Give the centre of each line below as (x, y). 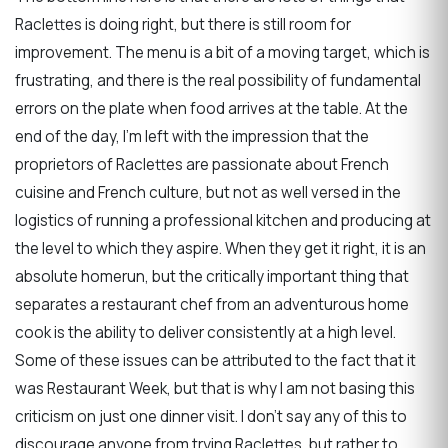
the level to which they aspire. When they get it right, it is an (220, 248)
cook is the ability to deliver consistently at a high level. (205, 332)
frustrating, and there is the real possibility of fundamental (218, 80)
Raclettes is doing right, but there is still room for (183, 24)
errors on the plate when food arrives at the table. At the (211, 108)
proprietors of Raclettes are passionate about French (202, 164)
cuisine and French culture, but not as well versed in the (208, 192)
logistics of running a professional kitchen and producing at (223, 220)
